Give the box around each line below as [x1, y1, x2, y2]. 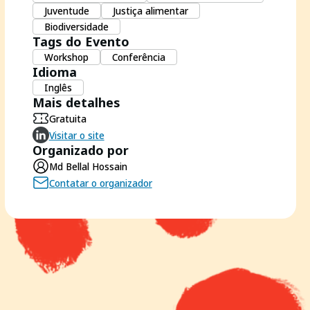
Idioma [32, 64, 77, 80]
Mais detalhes [32, 94, 120, 111]
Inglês [44, 81, 72, 94]
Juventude [44, 4, 89, 17]
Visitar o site [48, 128, 104, 142]
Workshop [44, 51, 89, 64]
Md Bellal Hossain [48, 159, 127, 173]
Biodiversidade [44, 20, 109, 33]
